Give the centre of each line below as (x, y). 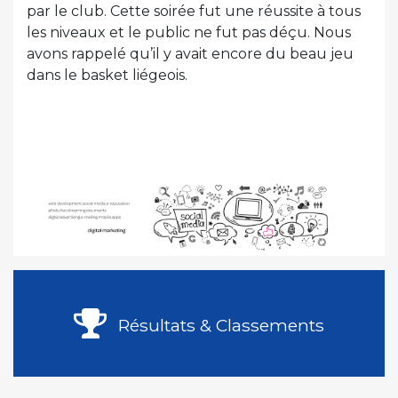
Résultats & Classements (219, 326)
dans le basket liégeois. (107, 76)
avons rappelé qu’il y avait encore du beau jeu (190, 54)
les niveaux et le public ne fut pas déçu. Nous (189, 33)
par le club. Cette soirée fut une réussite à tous (194, 12)
